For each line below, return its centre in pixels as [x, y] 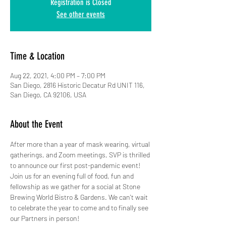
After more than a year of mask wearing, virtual [81, 144]
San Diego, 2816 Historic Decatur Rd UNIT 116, [77, 85]
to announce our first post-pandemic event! [76, 165]
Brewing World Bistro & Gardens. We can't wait [80, 197]
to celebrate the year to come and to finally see [80, 208]
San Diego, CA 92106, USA [48, 95]
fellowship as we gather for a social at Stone [76, 186]
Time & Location [37, 56]
